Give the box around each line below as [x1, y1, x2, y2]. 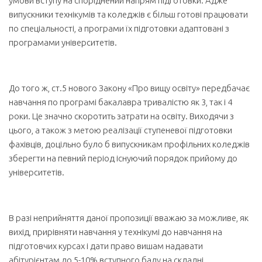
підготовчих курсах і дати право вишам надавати [9, 241, 203, 251]
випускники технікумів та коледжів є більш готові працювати [9, 9, 248, 19]
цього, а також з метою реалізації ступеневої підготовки [9, 125, 232, 135]
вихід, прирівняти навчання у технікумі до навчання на [9, 227, 222, 237]
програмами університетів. [9, 37, 117, 47]
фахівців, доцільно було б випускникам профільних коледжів [9, 139, 250, 149]
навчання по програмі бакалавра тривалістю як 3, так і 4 [9, 97, 232, 107]
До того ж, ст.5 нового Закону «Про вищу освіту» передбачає [9, 83, 250, 93]
